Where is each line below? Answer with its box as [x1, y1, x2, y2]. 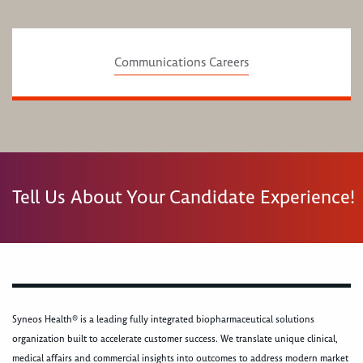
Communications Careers [113, 54, 249, 71]
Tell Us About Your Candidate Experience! [12, 185, 360, 210]
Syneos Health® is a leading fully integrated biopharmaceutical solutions [12, 314, 314, 327]
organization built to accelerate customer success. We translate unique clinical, [12, 333, 338, 346]
